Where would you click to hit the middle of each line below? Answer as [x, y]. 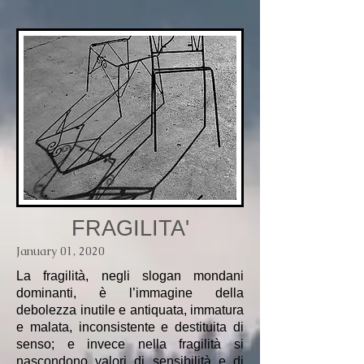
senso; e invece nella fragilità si [130, 344]
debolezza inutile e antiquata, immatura [130, 310]
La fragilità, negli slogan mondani [130, 276]
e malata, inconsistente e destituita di [130, 327]
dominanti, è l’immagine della [130, 293]
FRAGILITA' [130, 228]
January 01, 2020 [61, 251]
